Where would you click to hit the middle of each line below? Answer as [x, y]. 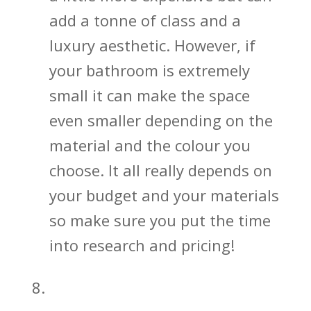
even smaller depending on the [161, 120]
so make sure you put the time [160, 220]
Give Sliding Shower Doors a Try [161, 289]
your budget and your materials [164, 195]
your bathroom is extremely [149, 70]
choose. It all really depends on [160, 170]
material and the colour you [150, 145]
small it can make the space [149, 95]
